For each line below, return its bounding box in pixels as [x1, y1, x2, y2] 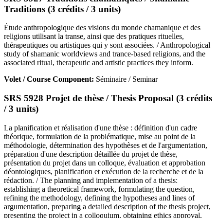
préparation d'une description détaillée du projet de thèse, [4, 149, 178, 158]
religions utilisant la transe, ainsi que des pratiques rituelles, [4, 32, 184, 41]
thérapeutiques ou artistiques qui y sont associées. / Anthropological [4, 41, 210, 50]
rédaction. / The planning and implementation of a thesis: [4, 176, 178, 184]
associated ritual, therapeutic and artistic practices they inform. [4, 58, 193, 67]
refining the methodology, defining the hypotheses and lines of [4, 193, 195, 202]
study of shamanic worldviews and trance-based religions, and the [4, 50, 205, 58]
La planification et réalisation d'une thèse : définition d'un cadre [4, 123, 197, 132]
